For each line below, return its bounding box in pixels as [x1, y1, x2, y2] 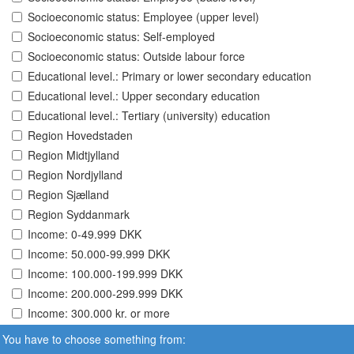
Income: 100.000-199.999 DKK [28, 265, 183, 282]
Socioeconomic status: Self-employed [28, 28, 215, 45]
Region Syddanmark [28, 206, 130, 223]
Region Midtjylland [28, 147, 119, 164]
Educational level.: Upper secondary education [28, 88, 260, 104]
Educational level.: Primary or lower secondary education [28, 68, 311, 85]
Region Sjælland [28, 186, 109, 203]
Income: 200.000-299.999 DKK [28, 285, 183, 302]
